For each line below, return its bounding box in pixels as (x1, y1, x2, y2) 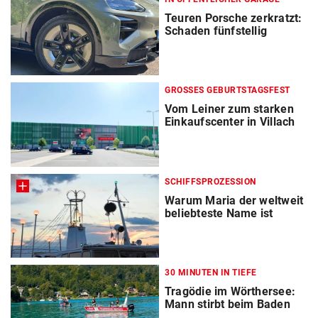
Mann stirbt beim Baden (165, 297, 290, 311)
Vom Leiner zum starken (165, 102, 294, 116)
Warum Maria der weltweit (165, 193, 304, 207)
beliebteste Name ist (165, 206, 273, 220)
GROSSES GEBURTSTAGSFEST (165, 85, 285, 96)
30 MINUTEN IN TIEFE (165, 267, 257, 278)
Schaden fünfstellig (165, 24, 268, 38)
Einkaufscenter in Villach (165, 115, 295, 129)
